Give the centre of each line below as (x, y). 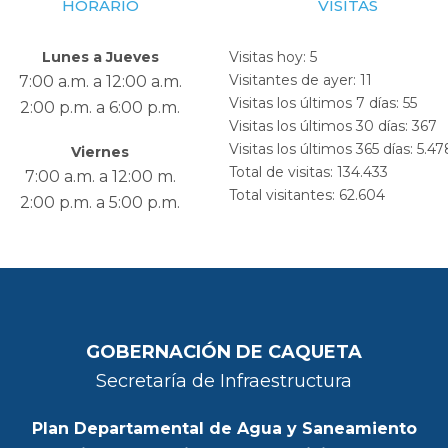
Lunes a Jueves (100, 56)
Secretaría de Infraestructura (224, 380)
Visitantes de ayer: (294, 79)
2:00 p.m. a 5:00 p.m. (100, 202)
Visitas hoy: (269, 56)
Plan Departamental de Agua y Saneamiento (224, 428)
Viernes (100, 151)
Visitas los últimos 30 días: (320, 125)
